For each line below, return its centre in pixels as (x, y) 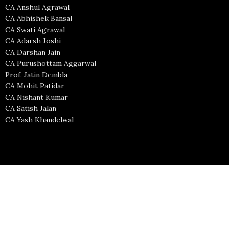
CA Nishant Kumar (37, 97)
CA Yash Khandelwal (40, 120)
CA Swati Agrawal (35, 30)
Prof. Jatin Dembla (37, 75)
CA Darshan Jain (33, 52)
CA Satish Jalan (31, 109)
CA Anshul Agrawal (38, 7)
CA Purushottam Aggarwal (51, 64)
